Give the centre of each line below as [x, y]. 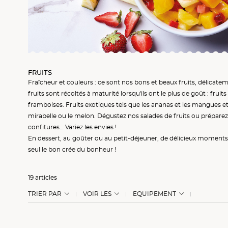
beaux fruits [177, 82]
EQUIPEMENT [155, 194]
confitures [44, 127]
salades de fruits [165, 116]
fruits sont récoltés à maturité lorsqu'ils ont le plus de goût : [119, 94]
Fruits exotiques [90, 105]
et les [183, 105]
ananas [162, 105]
